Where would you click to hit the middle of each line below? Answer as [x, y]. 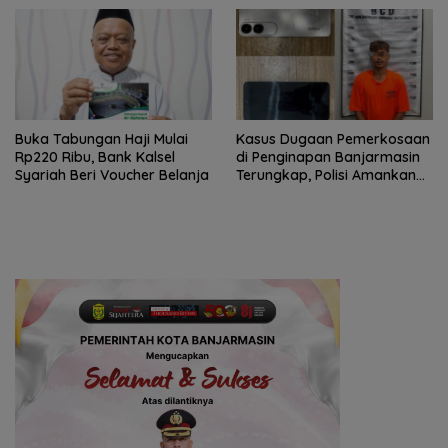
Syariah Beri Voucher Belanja [112, 175]
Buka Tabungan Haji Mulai [101, 139]
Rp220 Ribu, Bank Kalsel [95, 157]
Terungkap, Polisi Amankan [326, 175]
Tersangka [271, 193]
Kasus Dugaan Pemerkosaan [333, 139]
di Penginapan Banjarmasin [328, 157]
